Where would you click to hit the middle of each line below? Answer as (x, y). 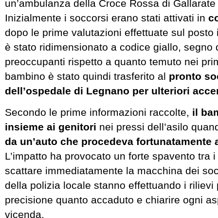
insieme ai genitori (51, 127)
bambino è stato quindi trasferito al (87, 76)
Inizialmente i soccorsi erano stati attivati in (107, 18)
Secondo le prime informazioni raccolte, (99, 112)
